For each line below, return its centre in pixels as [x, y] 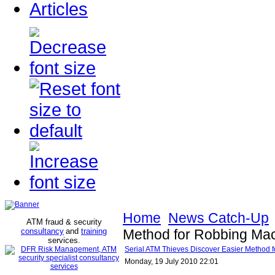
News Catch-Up [219, 218]
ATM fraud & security [64, 222]
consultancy [42, 231]
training [94, 231]
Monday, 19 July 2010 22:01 [172, 261]
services [63, 240]
